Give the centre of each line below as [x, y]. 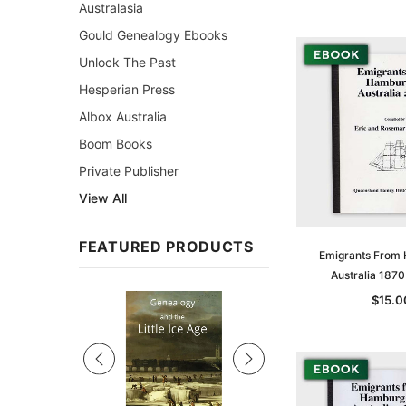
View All [103, 198]
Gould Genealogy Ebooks [153, 34]
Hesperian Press [127, 89]
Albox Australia [123, 116]
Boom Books [116, 143]
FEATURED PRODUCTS [166, 246]
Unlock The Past [127, 62]
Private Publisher [129, 170]
